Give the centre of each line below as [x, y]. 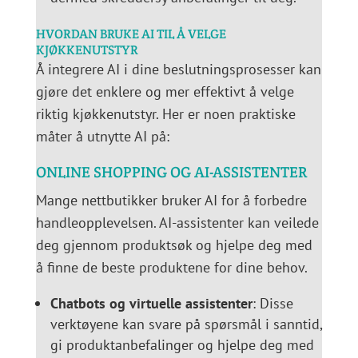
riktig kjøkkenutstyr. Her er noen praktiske [165, 114]
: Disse [272, 304]
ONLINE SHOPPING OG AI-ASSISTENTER [171, 172]
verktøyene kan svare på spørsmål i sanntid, [186, 324]
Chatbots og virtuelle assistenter [151, 304]
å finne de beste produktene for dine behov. [171, 268]
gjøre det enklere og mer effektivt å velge [165, 92]
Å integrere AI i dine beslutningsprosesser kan [178, 70]
